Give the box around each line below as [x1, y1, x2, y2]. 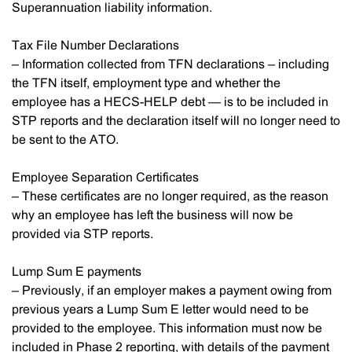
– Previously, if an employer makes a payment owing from [12, 284, 332, 297]
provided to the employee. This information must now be [12, 322, 322, 335]
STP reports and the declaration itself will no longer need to [12, 115, 340, 127]
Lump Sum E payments [12, 266, 141, 278]
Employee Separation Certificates [12, 171, 199, 184]
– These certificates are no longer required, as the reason [12, 190, 328, 203]
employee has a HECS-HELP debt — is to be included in [12, 96, 328, 108]
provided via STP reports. [12, 228, 153, 240]
